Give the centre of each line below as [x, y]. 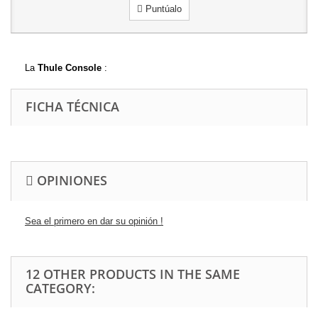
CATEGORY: [60, 288]
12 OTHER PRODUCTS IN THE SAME [133, 274]
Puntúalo [162, 9]
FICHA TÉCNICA [72, 106]
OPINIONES [70, 180]
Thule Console [68, 67]
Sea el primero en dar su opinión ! [94, 221]
